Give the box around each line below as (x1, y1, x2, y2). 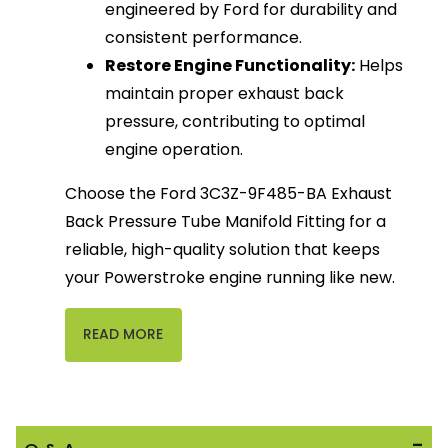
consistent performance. (105, 26, 303, 50)
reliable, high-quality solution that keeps (65, 238, 381, 262)
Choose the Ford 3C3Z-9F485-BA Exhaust (65, 182, 393, 206)
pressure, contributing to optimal (105, 110, 366, 134)
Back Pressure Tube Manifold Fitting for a (65, 210, 387, 234)
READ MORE (83, 324, 164, 345)
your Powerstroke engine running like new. (65, 266, 396, 290)
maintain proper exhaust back (105, 82, 345, 106)
